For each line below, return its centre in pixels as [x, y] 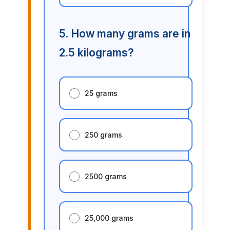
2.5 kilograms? [96, 53]
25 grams [101, 93]
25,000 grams [109, 218]
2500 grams [106, 177]
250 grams [103, 135]
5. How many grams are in [124, 34]
